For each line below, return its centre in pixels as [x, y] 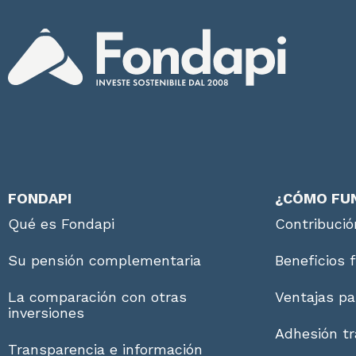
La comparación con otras [97, 296]
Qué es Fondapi [61, 223]
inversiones [46, 312]
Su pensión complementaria [104, 260]
